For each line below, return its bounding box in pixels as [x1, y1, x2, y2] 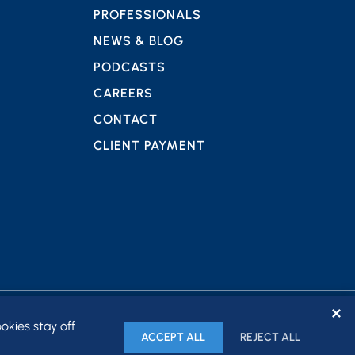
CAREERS [94, 86, 153, 101]
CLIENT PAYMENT [94, 138, 205, 153]
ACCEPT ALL [141, 330, 205, 344]
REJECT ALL [240, 330, 300, 344]
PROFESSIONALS [94, 7, 201, 22]
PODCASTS [94, 59, 166, 74]
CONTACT [94, 112, 158, 127]
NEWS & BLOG [94, 33, 184, 48]
